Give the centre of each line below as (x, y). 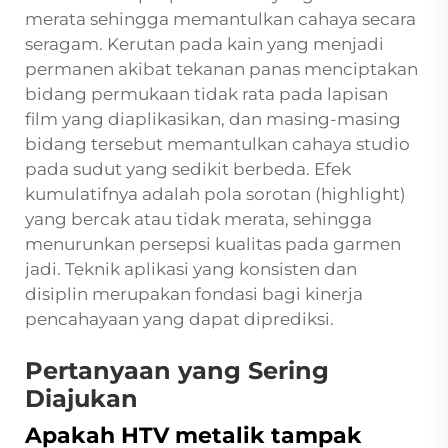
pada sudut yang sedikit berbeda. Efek (188, 169)
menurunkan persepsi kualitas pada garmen (213, 244)
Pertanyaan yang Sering (177, 371)
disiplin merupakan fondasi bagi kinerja (194, 294)
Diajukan (81, 399)
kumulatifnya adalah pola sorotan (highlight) (215, 194)
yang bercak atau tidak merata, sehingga (198, 219)
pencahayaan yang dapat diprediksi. (179, 319)
